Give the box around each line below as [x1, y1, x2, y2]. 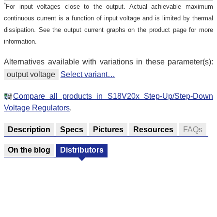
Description [8, 125, 50, 134]
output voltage [7, 70, 56, 78]
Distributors [60, 146, 104, 155]
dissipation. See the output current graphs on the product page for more [4, 26, 213, 33]
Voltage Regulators [4, 104, 70, 112]
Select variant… [60, 70, 115, 78]
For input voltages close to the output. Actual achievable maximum [6, 2, 213, 10]
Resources [133, 125, 173, 134]
